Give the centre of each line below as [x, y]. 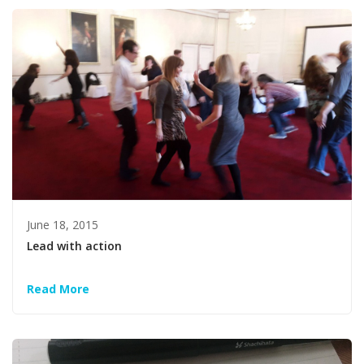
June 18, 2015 [63, 225]
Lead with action [75, 246]
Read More [58, 288]
